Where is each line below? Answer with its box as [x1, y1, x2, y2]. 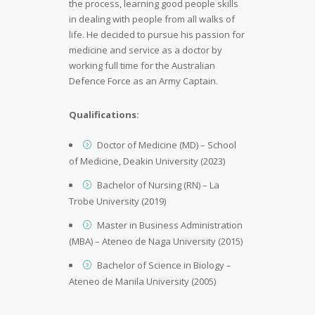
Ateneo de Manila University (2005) [69, 274, 216, 288]
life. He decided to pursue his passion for [69, 27, 245, 41]
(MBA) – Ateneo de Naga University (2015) [69, 234, 243, 247]
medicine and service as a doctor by [69, 43, 222, 56]
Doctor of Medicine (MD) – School [97, 138, 236, 151]
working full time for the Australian [69, 58, 215, 72]
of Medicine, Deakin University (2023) [69, 154, 225, 167]
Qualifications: [69, 108, 139, 121]
